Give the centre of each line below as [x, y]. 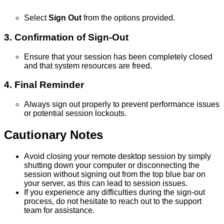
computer [109, 165]
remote [104, 156]
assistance [73, 210]
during [150, 192]
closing [59, 156]
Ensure [37, 56]
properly [96, 104]
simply [199, 156]
